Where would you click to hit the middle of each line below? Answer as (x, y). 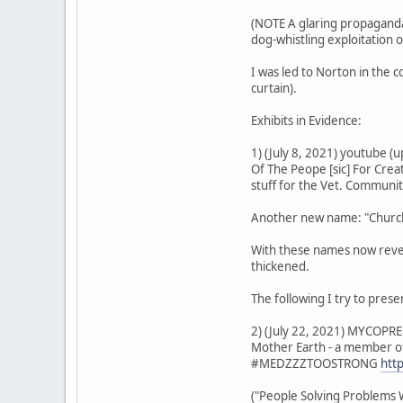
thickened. (280, 266)
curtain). (274, 88)
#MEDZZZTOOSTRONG (316, 363)
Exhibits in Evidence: (306, 120)
